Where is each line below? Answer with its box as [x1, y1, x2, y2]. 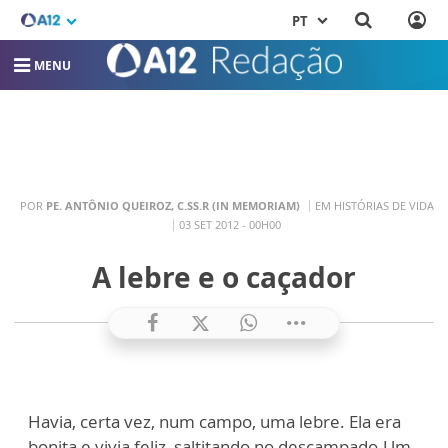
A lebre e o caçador [92, 257, 356, 296]
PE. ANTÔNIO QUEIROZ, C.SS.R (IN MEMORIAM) [45, 198, 300, 214]
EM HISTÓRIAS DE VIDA [314, 198, 434, 214]
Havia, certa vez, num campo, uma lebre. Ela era [28, 409, 401, 433]
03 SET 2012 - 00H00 [178, 217, 281, 233]
